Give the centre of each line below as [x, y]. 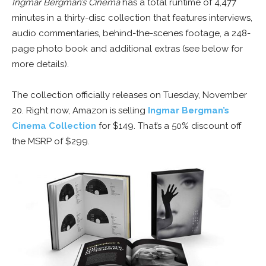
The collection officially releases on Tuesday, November [129, 95]
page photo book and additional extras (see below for [127, 49]
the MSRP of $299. [51, 142]
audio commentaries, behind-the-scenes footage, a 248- [131, 34]
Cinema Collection [54, 126]
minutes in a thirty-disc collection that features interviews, [132, 18]
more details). [40, 64]
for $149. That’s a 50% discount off [169, 126]
